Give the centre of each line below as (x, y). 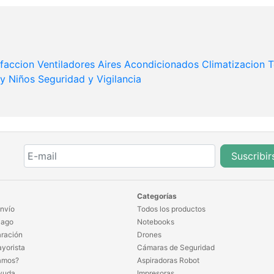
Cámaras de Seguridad (176, 248)
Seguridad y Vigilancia (90, 79)
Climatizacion (233, 65)
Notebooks (156, 222)
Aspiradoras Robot (168, 261)
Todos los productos (171, 209)
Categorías (157, 196)
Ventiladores (66, 65)
